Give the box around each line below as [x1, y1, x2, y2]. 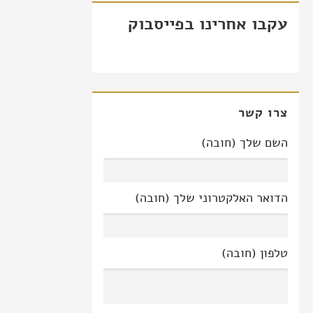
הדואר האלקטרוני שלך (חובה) [135, 189, 288, 206]
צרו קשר [238, 103, 288, 121]
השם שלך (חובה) [201, 133, 288, 151]
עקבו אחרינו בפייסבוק [128, 12, 288, 35]
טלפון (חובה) [221, 244, 288, 261]
